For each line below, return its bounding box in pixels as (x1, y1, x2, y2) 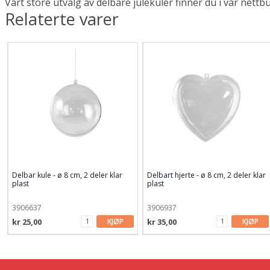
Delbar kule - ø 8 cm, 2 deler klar (11, 169, 122, 180)
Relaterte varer (5, 8, 119, 30)
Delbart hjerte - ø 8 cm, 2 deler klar (146, 169, 266, 180)
